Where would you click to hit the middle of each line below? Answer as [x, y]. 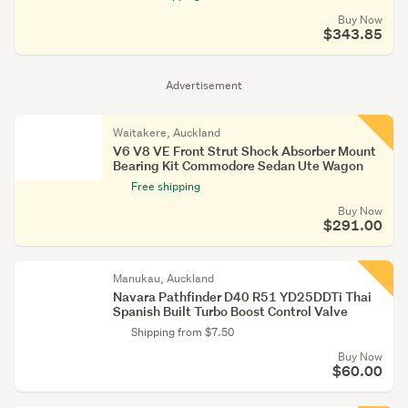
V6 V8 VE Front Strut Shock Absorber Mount [245, 151]
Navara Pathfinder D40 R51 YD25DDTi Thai [242, 296]
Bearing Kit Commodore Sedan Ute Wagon [238, 165]
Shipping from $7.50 [183, 332]
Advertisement [204, 85]
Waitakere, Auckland [167, 133]
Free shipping [166, 186]
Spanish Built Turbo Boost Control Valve [230, 311]
